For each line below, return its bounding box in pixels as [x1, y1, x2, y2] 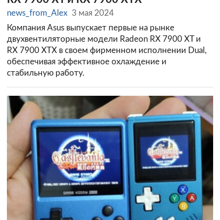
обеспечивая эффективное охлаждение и [7, 57, 166, 66]
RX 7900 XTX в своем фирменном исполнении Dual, [7, 46, 207, 55]
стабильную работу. [7, 69, 84, 78]
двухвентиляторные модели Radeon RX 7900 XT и [7, 35, 201, 44]
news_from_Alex [7, 9, 67, 18]
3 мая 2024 [72, 9, 114, 18]
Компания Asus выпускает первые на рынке [7, 24, 174, 32]
